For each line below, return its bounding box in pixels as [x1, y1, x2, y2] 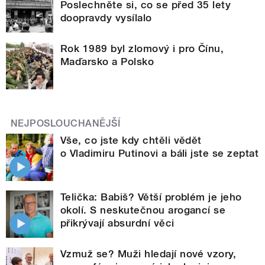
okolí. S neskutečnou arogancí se [60, 203, 226, 216]
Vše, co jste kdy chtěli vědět [60, 134, 202, 146]
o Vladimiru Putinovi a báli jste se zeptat [60, 147, 259, 159]
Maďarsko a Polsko [60, 55, 154, 67]
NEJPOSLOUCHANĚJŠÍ [11, 117, 121, 129]
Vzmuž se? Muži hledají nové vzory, [60, 247, 237, 260]
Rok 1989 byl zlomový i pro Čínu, [60, 42, 224, 54]
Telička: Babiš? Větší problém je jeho [60, 190, 242, 203]
